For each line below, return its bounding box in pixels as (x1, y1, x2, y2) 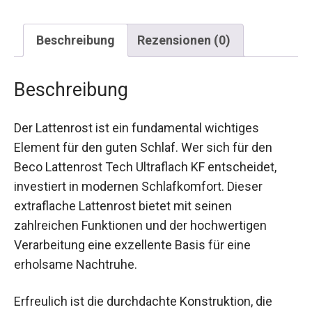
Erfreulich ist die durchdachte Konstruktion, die (14, 293, 272, 309)
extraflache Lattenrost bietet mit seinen (14, 198, 232, 213)
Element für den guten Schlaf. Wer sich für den (14, 139, 272, 155)
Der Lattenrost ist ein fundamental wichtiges (14, 120, 259, 135)
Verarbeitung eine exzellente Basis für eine (14, 237, 251, 252)
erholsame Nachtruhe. (14, 256, 137, 272)
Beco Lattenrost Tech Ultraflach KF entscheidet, (14, 159, 276, 174)
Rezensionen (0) (137, 32, 231, 47)
